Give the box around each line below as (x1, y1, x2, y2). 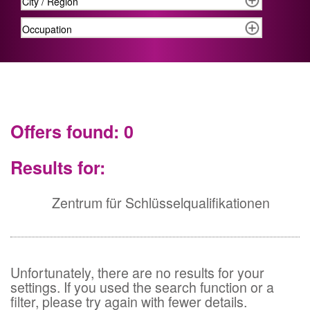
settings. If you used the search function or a (10, 276, 274, 297)
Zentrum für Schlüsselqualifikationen (10, 192, 270, 212)
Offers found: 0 (10, 119, 134, 145)
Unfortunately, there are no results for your (10, 262, 264, 282)
